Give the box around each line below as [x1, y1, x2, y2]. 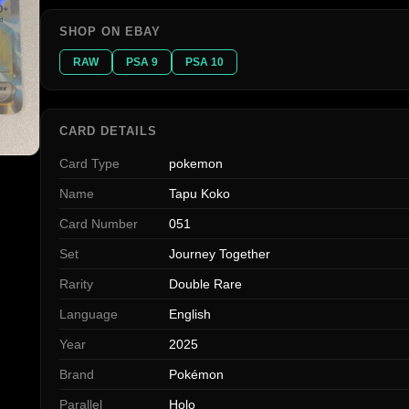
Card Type [59, 156, 120, 172]
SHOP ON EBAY [59, 25, 162, 39]
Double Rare [169, 277, 242, 292]
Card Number [59, 216, 138, 232]
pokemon [169, 156, 223, 172]
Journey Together [169, 246, 270, 262]
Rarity [59, 277, 93, 292]
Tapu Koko [169, 186, 230, 202]
